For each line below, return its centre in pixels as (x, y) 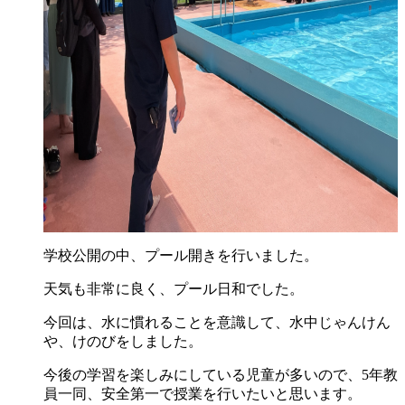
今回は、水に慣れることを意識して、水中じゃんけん (217, 322)
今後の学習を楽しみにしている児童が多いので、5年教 (221, 374)
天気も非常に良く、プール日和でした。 (174, 288)
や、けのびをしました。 (123, 341)
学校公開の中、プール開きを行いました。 (181, 255)
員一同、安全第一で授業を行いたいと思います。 (202, 393)
